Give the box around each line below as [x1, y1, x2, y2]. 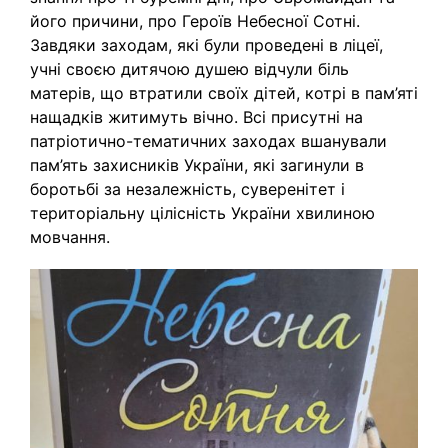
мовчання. [30, 227, 110, 248]
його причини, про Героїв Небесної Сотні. [30, 11, 360, 32]
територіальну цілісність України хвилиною [30, 203, 375, 224]
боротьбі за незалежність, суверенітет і [30, 179, 345, 200]
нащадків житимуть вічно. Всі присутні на [30, 107, 363, 128]
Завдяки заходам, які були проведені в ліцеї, [30, 35, 383, 56]
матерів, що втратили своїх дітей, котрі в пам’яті [30, 83, 418, 104]
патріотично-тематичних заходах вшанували [30, 131, 387, 152]
